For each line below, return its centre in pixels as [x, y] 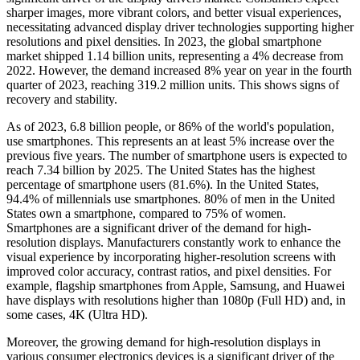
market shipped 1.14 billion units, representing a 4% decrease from [175, 55]
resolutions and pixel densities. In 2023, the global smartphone [164, 41]
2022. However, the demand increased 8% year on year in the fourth [179, 70]
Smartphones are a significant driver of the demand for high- [159, 227]
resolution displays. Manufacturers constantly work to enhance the [174, 242]
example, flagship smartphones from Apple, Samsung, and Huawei [176, 285]
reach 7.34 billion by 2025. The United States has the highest [161, 170]
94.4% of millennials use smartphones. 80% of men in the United [171, 198]
